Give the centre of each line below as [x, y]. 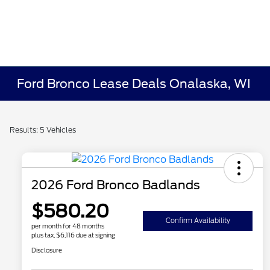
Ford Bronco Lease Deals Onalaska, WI [134, 84]
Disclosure [47, 250]
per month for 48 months [68, 226]
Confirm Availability [198, 221]
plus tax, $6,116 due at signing [73, 235]
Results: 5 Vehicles [43, 130]
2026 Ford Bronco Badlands [116, 185]
